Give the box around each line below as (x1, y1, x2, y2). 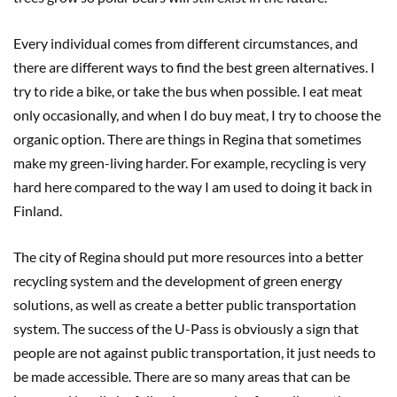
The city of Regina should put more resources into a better (13, 248, 363, 266)
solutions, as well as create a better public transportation (13, 296, 356, 314)
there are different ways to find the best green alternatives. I (13, 58, 375, 76)
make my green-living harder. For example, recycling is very (13, 154, 366, 172)
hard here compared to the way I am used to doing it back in (13, 178, 372, 196)
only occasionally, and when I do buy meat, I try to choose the (13, 106, 381, 124)
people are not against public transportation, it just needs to (13, 344, 376, 362)
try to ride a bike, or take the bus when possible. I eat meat (13, 82, 362, 100)
